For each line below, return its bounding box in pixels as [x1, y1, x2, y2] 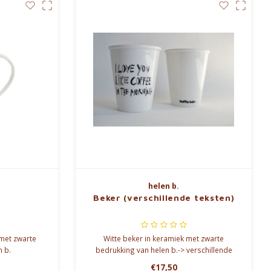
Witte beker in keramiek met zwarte [103, 233, 224, 243]
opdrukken [145, 256, 183, 266]
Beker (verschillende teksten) [93, 192, 235, 203]
